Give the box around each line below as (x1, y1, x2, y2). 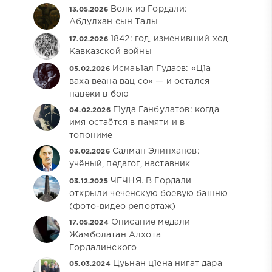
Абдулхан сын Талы (69, 18, 158, 26)
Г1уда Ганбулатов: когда (112, 106, 219, 114)
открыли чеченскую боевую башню (69, 190, 228, 198)
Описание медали (110, 219, 191, 226)
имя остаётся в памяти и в (69, 119, 185, 127)
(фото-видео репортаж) (69, 203, 176, 211)
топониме (69, 132, 113, 140)
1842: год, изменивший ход (110, 35, 228, 43)
